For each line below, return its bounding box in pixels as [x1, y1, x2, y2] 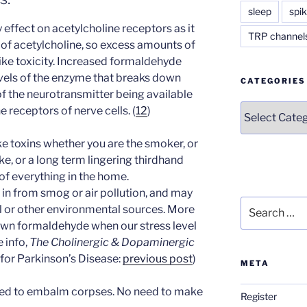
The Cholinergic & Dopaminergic [29, 235, 195, 249]
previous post [123, 251, 193, 265]
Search [239, 197, 273, 209]
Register [240, 291, 277, 302]
